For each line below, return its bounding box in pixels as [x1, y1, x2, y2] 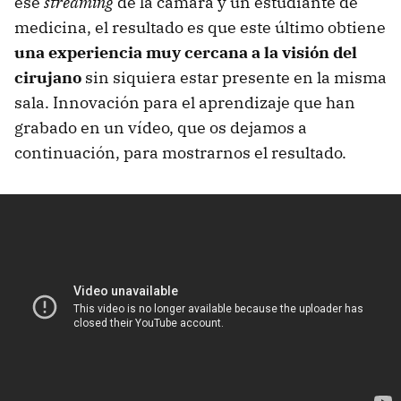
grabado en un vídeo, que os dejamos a [14, 116, 307, 138]
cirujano [14, 66, 81, 88]
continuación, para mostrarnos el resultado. [14, 141, 346, 163]
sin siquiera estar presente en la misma [81, 66, 387, 88]
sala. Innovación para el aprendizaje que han [14, 91, 355, 113]
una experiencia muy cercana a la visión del [14, 41, 357, 63]
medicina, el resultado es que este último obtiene [14, 16, 386, 38]
